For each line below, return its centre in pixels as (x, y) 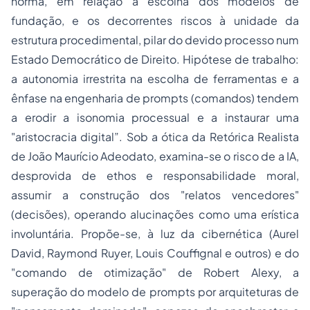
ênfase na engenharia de (77, 98)
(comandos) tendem (244, 98)
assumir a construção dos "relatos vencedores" (155, 195)
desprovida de (59, 176)
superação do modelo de (80, 292)
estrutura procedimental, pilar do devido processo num (155, 40)
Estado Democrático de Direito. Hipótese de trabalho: (155, 60)
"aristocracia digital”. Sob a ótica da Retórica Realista (155, 137)
